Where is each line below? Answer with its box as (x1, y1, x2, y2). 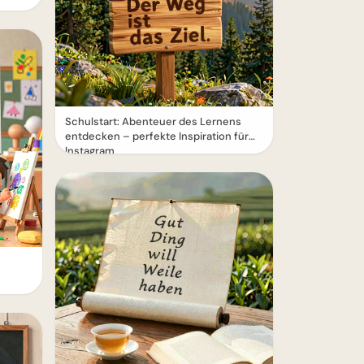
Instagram (65, 144, 115, 158)
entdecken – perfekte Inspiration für (65, 129, 249, 143)
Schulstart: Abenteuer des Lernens (65, 115, 241, 128)
